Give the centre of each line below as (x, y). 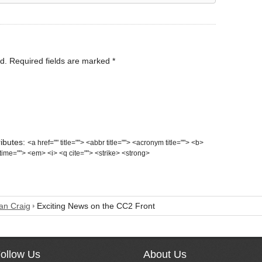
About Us (165, 254)
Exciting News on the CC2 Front (96, 206)
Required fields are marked (60, 61)
